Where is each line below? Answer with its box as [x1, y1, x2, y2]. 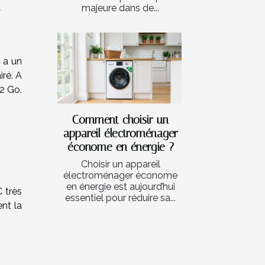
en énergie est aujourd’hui [66, 180, 175, 192]
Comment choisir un [72, 112, 169, 127]
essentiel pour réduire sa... [65, 192, 176, 203]
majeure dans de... [82, 2, 159, 14]
